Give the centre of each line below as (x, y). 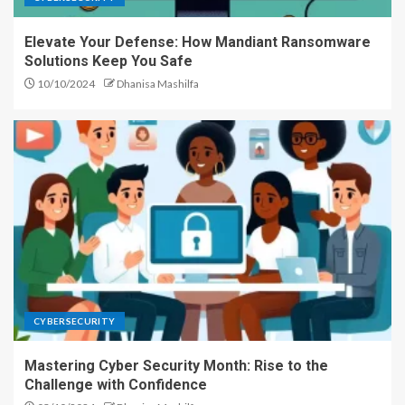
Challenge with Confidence (116, 385)
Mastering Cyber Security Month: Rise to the (176, 366)
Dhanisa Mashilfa (158, 84)
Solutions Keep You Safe (108, 61)
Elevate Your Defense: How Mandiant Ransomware (198, 42)
